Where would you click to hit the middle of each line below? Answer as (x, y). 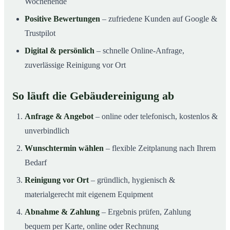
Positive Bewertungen (62, 18)
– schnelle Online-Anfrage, (139, 50)
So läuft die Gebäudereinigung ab (93, 96)
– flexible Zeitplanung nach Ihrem (160, 148)
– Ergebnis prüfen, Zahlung (145, 212)
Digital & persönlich (60, 50)
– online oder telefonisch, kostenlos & (156, 116)
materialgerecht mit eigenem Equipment (89, 194)
